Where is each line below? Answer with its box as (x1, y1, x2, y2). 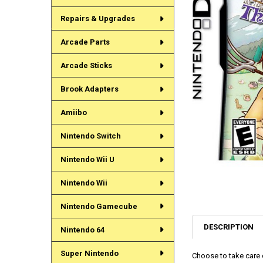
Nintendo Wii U (60, 155, 114, 164)
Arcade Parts (60, 38, 110, 47)
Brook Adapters (60, 85, 119, 94)
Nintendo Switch (60, 131, 121, 141)
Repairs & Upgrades (60, 14, 135, 23)
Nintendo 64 (60, 225, 104, 234)
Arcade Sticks (60, 61, 112, 70)
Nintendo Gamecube (60, 201, 137, 211)
